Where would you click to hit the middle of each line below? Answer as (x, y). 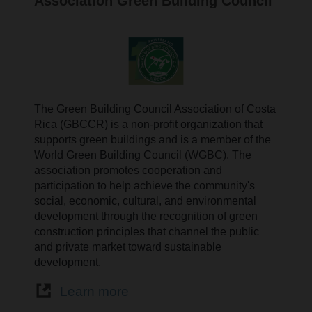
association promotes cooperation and (128, 170)
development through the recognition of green (146, 216)
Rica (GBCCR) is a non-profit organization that (149, 124)
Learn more (94, 292)
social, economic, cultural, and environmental (146, 201)
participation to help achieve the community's (145, 185)
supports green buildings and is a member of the (153, 139)
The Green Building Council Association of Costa (155, 109)
